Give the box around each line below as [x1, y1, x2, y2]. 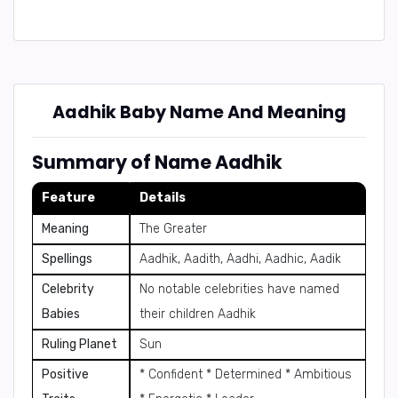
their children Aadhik [139, 306, 256, 322]
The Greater [139, 221, 207, 236]
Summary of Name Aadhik [32, 149, 283, 175]
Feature [42, 190, 95, 205]
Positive [42, 367, 89, 382]
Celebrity [42, 282, 94, 297]
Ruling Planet [42, 337, 117, 352]
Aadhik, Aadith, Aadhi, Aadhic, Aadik [139, 251, 341, 267]
